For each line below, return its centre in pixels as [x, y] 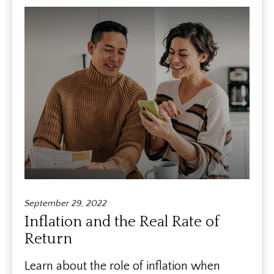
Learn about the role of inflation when [122, 266]
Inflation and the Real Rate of [122, 222]
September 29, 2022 [66, 203]
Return [48, 239]
